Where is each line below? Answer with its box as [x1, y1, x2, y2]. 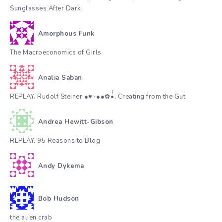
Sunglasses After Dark [10, 4, 81, 13]
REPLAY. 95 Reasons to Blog [10, 136, 100, 146]
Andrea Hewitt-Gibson [38, 117, 113, 126]
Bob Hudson [38, 194, 79, 203]
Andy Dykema [38, 161, 84, 170]
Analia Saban [38, 73, 82, 82]
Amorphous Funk [38, 29, 95, 38]
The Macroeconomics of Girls [10, 48, 102, 57]
